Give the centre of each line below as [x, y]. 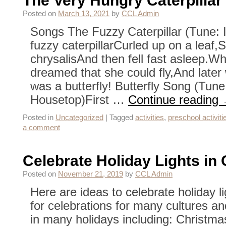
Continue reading [175, 100]
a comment [41, 128]
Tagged [121, 118]
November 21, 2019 [91, 174]
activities [150, 118]
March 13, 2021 [84, 14]
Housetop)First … [79, 100]
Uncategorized [79, 118]
